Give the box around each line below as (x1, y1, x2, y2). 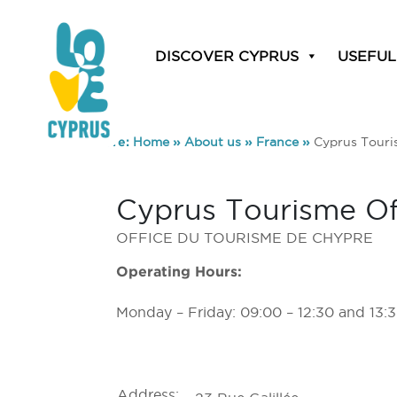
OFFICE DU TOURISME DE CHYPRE (116, 230, 374, 245)
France (256, 135, 299, 149)
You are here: (46, 135, 133, 149)
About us (184, 135, 241, 149)
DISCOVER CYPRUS (155, 48, 299, 64)
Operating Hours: (116, 263, 243, 279)
